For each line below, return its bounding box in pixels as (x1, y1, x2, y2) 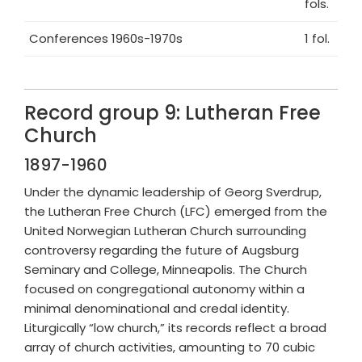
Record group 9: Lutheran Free (24, 99, 321, 126)
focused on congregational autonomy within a (24, 280, 305, 297)
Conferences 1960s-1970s (29, 30, 183, 47)
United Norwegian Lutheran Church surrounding (24, 222, 306, 239)
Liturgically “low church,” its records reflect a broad (24, 319, 326, 336)
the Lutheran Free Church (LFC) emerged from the (24, 203, 327, 220)
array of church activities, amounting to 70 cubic (24, 339, 315, 356)
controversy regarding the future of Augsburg (24, 242, 299, 259)
